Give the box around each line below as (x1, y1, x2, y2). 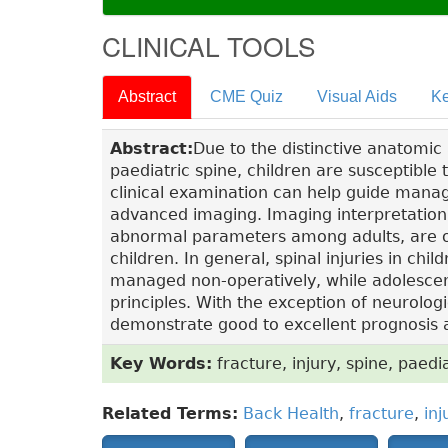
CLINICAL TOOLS (102, 27, 316, 65)
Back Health (243, 404, 339, 424)
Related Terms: (102, 404, 238, 424)
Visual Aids (317, 88, 397, 106)
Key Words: (110, 354, 212, 374)
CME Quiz (210, 88, 283, 106)
